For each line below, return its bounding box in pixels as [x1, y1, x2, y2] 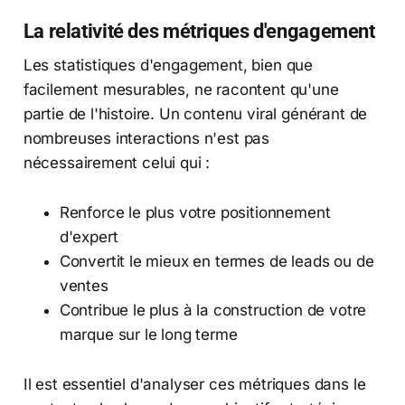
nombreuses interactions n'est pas [23, 128, 270, 147]
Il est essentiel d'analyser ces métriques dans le [23, 374, 366, 393]
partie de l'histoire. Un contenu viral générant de [23, 104, 368, 123]
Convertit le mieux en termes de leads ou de [59, 251, 374, 270]
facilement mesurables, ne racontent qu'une [23, 80, 339, 99]
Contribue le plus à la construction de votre [59, 300, 367, 319]
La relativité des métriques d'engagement [23, 18, 375, 42]
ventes [59, 276, 108, 295]
